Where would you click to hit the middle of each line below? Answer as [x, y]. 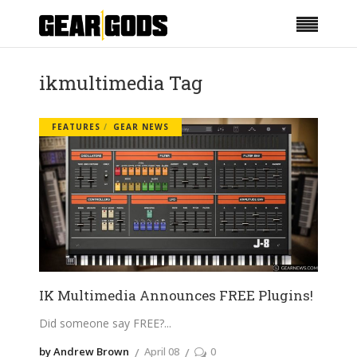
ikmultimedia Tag [121, 83]
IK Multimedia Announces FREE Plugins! [176, 295]
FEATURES [76, 127]
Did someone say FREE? [102, 323]
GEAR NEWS [141, 127]
